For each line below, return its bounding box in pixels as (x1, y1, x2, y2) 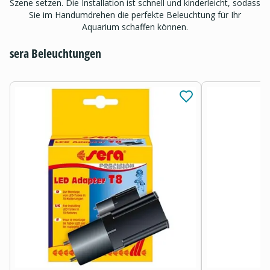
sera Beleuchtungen (10, 45, 101, 61)
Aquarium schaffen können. (82, 20, 188, 33)
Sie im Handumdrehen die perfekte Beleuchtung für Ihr (29, 8, 241, 20)
